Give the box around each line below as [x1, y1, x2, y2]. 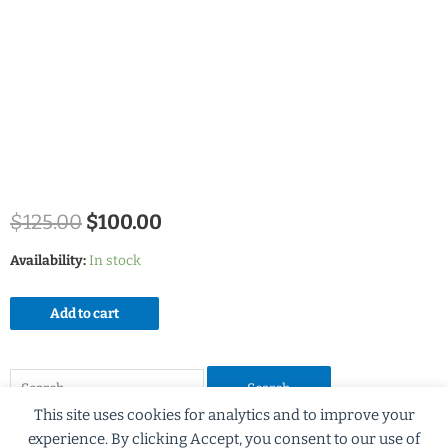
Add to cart [50, 304, 119, 322]
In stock [89, 251, 141, 269]
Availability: [10, 251, 86, 269]
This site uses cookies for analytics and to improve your [33, 406, 415, 424]
